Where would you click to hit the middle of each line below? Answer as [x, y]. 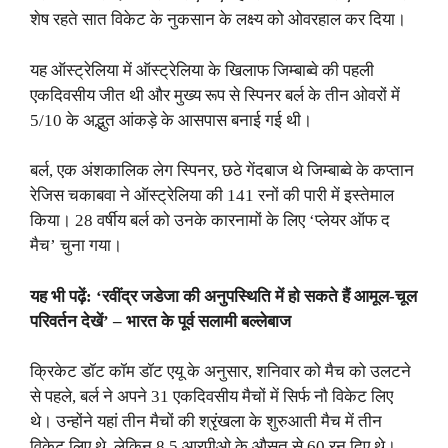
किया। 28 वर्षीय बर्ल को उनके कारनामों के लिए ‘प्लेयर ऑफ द [210, 220]
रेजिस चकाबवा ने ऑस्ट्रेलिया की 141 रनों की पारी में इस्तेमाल [212, 195]
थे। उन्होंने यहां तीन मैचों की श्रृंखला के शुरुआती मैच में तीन [206, 421]
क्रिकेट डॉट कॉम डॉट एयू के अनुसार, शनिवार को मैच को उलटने [220, 371]
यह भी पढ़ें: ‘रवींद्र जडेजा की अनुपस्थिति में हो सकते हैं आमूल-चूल [223, 296]
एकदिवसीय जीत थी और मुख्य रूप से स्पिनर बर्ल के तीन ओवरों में [215, 95]
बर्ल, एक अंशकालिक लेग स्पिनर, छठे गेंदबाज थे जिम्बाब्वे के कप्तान [222, 170]
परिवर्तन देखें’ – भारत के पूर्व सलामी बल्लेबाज [160, 321]
